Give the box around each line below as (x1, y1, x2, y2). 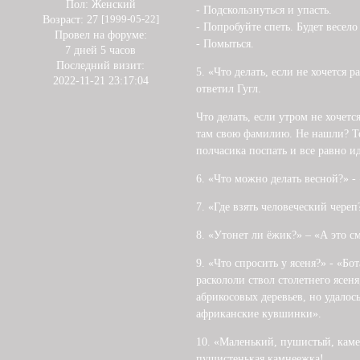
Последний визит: (56, 59, 145, 72)
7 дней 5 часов (65, 44, 136, 57)
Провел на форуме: (54, 29, 147, 42)
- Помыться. (196, 37, 254, 50)
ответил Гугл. (196, 82, 261, 95)
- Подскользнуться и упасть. (196, 3, 332, 16)
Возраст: (42, 14, 84, 27)
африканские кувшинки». (196, 307, 321, 320)
